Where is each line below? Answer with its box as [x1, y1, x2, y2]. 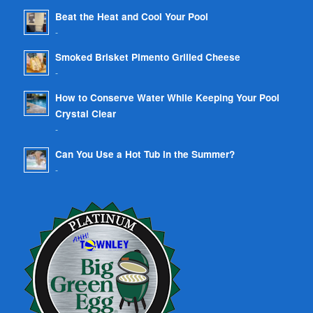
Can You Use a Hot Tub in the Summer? [54, 147, 235, 161]
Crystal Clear [54, 106, 116, 120]
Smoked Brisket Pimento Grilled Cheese [54, 50, 240, 64]
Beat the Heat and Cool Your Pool [54, 9, 208, 23]
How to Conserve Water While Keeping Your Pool [54, 90, 279, 104]
